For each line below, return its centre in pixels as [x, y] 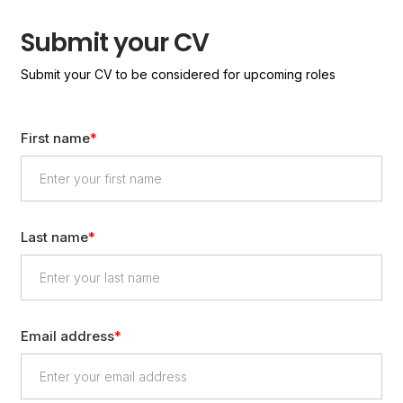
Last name [55, 237]
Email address [68, 336]
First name [56, 139]
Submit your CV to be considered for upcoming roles [179, 75]
